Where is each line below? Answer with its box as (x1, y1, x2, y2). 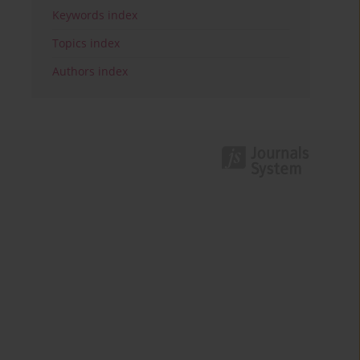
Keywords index (52, 7, 138, 23)
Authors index (52, 63, 129, 80)
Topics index (52, 35, 121, 51)
